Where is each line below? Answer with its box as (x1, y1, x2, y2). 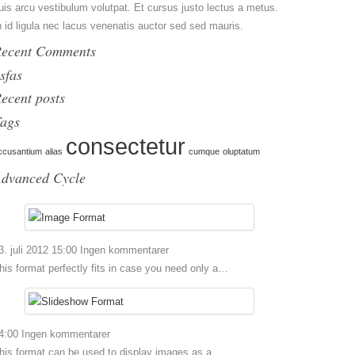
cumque (189, 147, 219, 156)
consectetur (66, 133, 185, 159)
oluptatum (223, 147, 260, 156)
